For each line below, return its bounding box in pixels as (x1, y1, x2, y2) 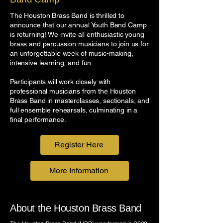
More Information (49, 166, 109, 176)
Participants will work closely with (10, 77, 111, 86)
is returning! (10, 30, 47, 38)
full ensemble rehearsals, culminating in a (10, 106, 138, 114)
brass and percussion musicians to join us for (10, 39, 149, 48)
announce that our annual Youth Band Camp (10, 20, 147, 29)
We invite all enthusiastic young (46, 30, 144, 38)
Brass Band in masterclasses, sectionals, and (10, 96, 149, 105)
